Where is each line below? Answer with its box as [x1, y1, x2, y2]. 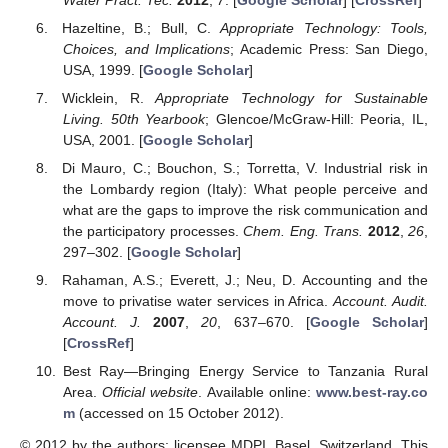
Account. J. [62, 314, 142, 331]
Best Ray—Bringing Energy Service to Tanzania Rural [62, 363, 428, 380]
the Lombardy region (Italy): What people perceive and [62, 180, 428, 197]
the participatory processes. [62, 222, 244, 239]
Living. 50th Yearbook [62, 110, 206, 127]
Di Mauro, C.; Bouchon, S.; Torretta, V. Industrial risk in [62, 159, 428, 176]
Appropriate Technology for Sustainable [155, 89, 428, 106]
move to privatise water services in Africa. [62, 293, 334, 310]
